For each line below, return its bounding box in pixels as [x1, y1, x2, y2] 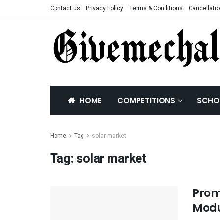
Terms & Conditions [129, 4, 183, 13]
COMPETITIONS [117, 95, 175, 106]
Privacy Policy [86, 4, 123, 13]
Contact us [50, 4, 80, 13]
